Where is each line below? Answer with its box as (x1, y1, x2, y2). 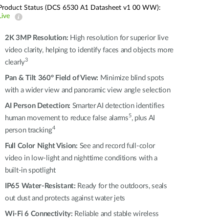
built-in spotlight (5, 167, 56, 174)
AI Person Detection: (5, 102, 70, 109)
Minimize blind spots (98, 74, 164, 82)
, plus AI (131, 114, 155, 122)
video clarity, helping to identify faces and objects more (5, 46, 174, 54)
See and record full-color (77, 142, 155, 150)
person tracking (5, 127, 52, 134)
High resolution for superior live (68, 34, 169, 42)
